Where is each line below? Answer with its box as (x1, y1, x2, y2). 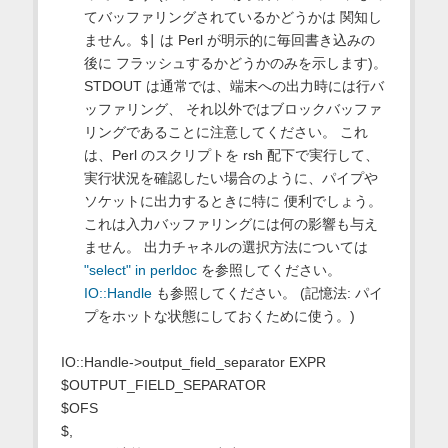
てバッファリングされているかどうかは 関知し (83, 8, 382, 25)
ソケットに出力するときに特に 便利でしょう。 (83, 192, 382, 209)
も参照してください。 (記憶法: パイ (151, 284, 383, 301)
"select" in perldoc (83, 261, 197, 278)
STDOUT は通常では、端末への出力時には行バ (83, 77, 384, 94)
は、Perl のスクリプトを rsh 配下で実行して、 (83, 146, 379, 163)
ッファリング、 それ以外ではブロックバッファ (83, 100, 382, 117)
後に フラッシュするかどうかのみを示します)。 (83, 54, 387, 71)
